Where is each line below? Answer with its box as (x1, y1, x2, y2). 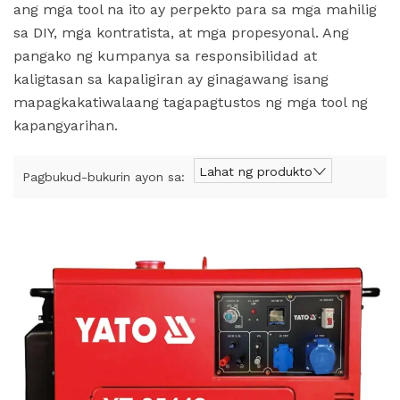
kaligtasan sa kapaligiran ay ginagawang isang (13, 71, 329, 87)
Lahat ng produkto (199, 163, 312, 179)
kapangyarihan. (13, 117, 118, 134)
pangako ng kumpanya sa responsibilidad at (13, 47, 317, 64)
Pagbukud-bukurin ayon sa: (22, 170, 185, 184)
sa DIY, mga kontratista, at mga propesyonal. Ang (13, 24, 349, 41)
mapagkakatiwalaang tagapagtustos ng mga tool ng (13, 94, 368, 111)
